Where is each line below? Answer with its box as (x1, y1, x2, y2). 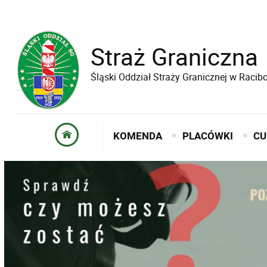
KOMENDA (113, 129, 163, 143)
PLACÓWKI (182, 129, 234, 143)
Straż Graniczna (90, 41, 258, 73)
